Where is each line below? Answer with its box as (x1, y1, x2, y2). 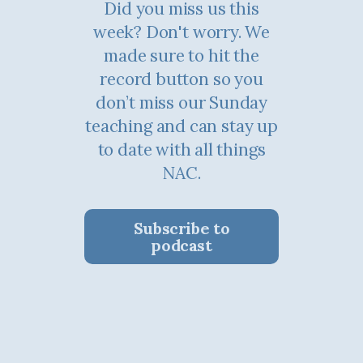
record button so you (100, 67, 263, 90)
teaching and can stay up (85, 114, 278, 137)
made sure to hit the (104, 44, 259, 66)
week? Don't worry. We (92, 20, 146, 43)
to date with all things (97, 138, 266, 160)
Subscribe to (133, 217, 230, 238)
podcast (151, 234, 212, 255)
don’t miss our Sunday (95, 91, 268, 113)
